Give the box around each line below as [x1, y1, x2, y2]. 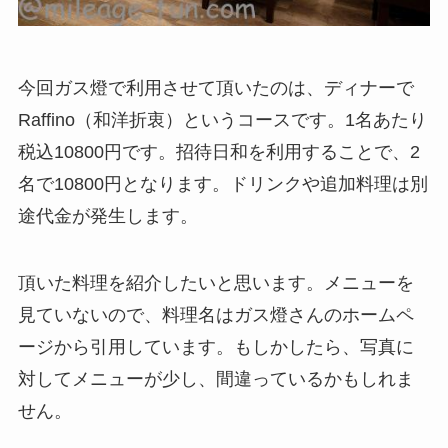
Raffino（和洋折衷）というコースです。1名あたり [17, 109, 427, 130]
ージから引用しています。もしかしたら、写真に [17, 337, 414, 358]
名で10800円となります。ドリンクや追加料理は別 [17, 173, 428, 194]
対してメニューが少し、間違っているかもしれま [17, 369, 414, 390]
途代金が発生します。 [17, 205, 198, 226]
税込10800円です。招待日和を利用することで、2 [17, 141, 420, 162]
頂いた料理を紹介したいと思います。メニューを [17, 273, 414, 294]
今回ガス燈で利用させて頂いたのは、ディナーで [17, 77, 414, 98]
